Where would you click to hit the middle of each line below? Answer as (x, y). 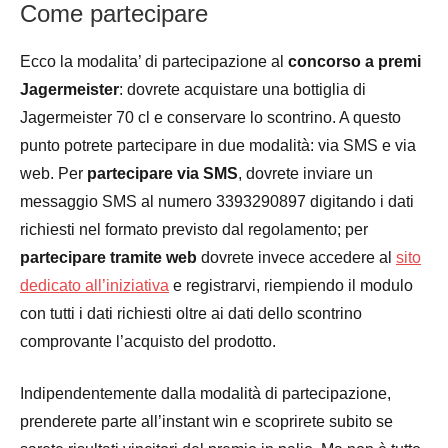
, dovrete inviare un (305, 173)
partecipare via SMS (162, 173)
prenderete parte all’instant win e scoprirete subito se (206, 421)
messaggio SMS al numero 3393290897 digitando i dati (217, 201)
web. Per (53, 173)
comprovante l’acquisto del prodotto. (148, 341)
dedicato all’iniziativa (94, 285)
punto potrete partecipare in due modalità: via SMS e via (218, 145)
